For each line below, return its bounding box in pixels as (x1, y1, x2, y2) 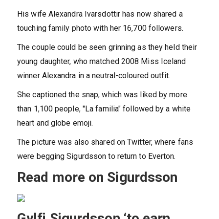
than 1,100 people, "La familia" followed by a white (17, 104, 191, 114)
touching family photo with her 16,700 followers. (17, 23, 183, 33)
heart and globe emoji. (17, 118, 93, 128)
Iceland (160, 57, 186, 66)
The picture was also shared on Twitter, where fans (17, 137, 194, 147)
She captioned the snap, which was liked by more (17, 90, 187, 100)
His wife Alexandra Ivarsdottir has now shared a (17, 9, 183, 19)
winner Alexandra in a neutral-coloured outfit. (17, 71, 171, 81)
